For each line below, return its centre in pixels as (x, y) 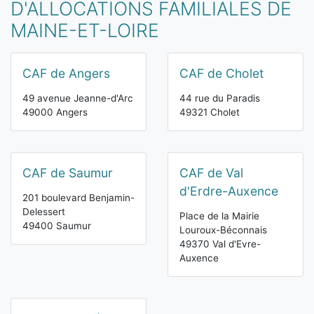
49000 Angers (55, 112)
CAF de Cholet (221, 73)
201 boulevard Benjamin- (78, 198)
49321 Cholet (210, 112)
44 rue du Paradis (220, 98)
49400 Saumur (57, 226)
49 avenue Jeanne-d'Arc (78, 98)
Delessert (44, 212)
